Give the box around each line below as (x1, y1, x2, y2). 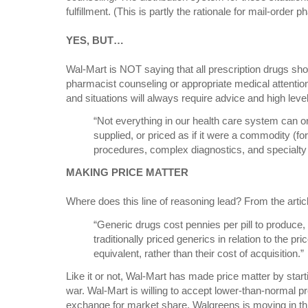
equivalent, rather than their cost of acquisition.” (93, 247, 304, 259)
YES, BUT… (66, 34, 124, 47)
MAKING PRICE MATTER (66, 166, 188, 179)
